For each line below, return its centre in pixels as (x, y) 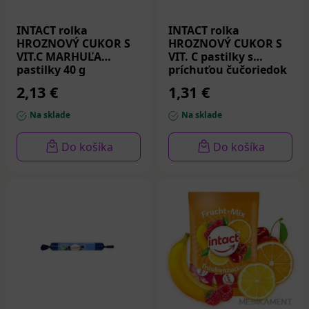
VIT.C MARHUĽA (59, 56)
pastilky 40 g (51, 69)
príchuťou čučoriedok (228, 69)
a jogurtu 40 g (207, 82)
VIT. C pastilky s (211, 56)
